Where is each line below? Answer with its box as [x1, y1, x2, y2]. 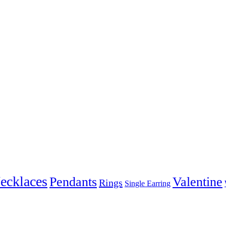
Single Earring [125, 179, 171, 189]
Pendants [49, 175, 97, 190]
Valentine [173, 175, 222, 190]
